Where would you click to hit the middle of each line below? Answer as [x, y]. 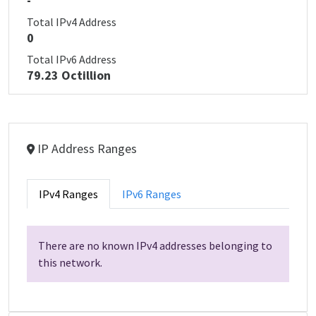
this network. [70, 262]
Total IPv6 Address [72, 59]
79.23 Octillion [69, 75]
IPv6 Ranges [152, 194]
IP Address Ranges [86, 148]
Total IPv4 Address [72, 22]
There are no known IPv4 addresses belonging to [155, 245]
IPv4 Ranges [68, 194]
